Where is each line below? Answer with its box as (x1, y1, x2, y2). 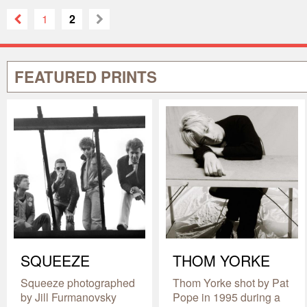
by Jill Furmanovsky (21, 288, 116, 305)
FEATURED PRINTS (14, 66, 157, 88)
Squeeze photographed (21, 274, 135, 291)
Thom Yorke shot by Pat (173, 274, 289, 291)
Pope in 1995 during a (173, 288, 281, 305)
